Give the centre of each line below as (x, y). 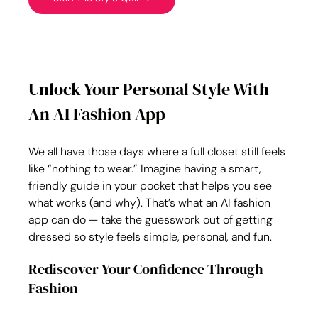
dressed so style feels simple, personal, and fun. (150, 237)
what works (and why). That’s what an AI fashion (151, 203)
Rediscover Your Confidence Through (148, 269)
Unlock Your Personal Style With (151, 89)
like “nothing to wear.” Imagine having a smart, (147, 169)
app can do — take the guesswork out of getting (152, 220)
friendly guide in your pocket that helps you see (152, 186)
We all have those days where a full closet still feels (159, 152)
